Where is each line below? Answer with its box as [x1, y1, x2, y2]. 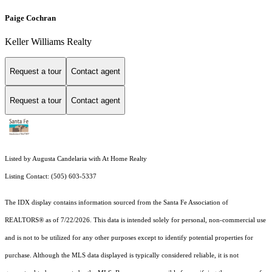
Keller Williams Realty [5, 36, 92, 47]
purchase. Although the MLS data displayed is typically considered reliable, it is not [5, 252, 239, 259]
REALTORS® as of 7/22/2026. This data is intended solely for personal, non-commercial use [5, 217, 266, 224]
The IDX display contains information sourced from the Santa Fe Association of [5, 199, 228, 206]
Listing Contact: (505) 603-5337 [5, 173, 98, 180]
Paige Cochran [5, 13, 56, 22]
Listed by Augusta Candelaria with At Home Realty [5, 155, 147, 163]
